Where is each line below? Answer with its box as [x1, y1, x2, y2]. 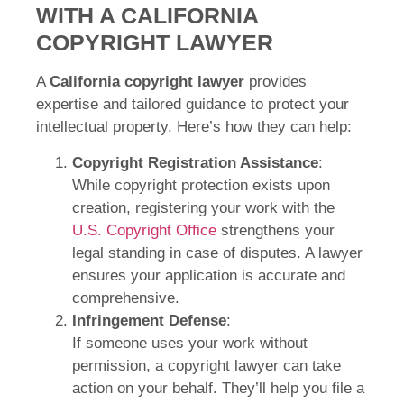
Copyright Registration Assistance [72, 153, 318, 171]
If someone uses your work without [72, 334, 308, 352]
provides [244, 73, 307, 91]
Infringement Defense [72, 311, 226, 329]
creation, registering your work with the [72, 198, 335, 216]
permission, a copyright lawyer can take [72, 356, 341, 374]
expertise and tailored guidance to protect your [36, 96, 349, 114]
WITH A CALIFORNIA [36, 3, 258, 29]
